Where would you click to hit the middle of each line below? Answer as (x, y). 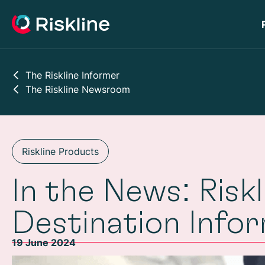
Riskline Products (60, 151)
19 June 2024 (44, 243)
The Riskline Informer (72, 75)
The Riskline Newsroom (77, 89)
